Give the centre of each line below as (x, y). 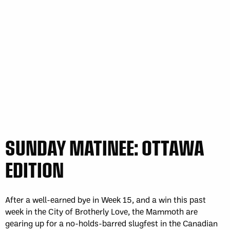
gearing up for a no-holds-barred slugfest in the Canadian (111, 223)
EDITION (34, 170)
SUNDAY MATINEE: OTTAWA (105, 148)
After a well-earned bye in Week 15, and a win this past (106, 200)
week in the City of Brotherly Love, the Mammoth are (101, 212)
